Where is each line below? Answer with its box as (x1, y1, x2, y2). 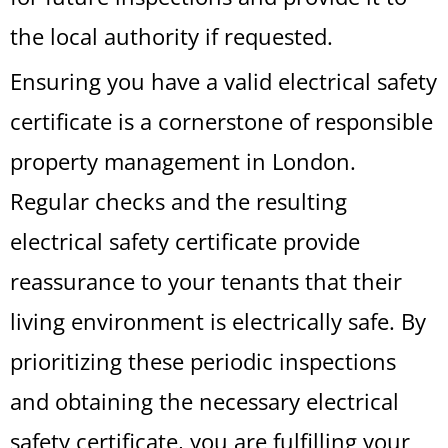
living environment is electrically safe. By (10, 306, 426, 336)
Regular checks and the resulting (10, 186, 347, 216)
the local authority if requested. (10, 21, 333, 51)
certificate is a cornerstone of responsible (10, 106, 433, 136)
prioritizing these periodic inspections (10, 346, 396, 376)
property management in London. (10, 146, 356, 176)
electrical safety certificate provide (10, 226, 360, 256)
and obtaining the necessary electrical (10, 386, 399, 416)
